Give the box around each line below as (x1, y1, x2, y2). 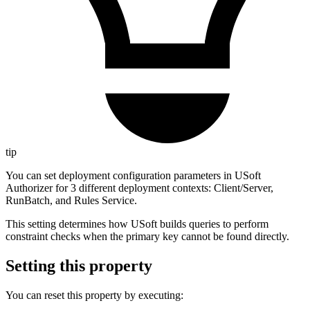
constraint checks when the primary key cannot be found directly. (6, 230, 289, 243)
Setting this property (6, 257, 152, 275)
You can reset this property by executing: (6, 289, 183, 302)
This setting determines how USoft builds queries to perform (6, 218, 268, 230)
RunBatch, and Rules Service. (6, 194, 137, 207)
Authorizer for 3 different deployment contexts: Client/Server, (6, 182, 273, 194)
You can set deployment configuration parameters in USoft (6, 170, 261, 182)
